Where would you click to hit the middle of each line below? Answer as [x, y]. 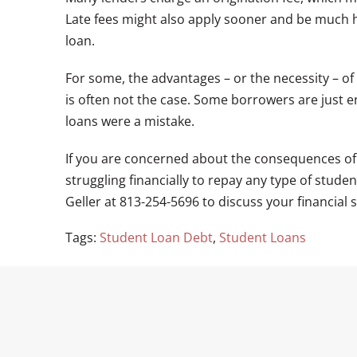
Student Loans [263, 237]
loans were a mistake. [130, 121]
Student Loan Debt [156, 237]
